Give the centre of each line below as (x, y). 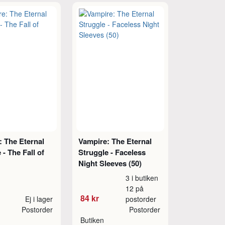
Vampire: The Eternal (115, 141)
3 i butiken (142, 178)
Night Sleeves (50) (110, 163)
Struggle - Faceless (112, 152)
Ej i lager (39, 199)
